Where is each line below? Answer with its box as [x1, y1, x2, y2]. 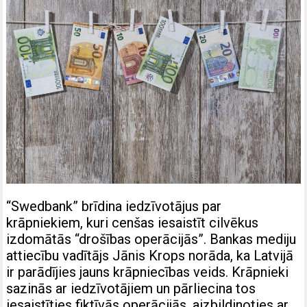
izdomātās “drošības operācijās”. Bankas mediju [6, 231, 297, 248]
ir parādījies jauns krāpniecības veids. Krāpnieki [6, 264, 289, 281]
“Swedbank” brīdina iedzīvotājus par [6, 198, 222, 215]
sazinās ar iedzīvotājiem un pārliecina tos [6, 280, 256, 297]
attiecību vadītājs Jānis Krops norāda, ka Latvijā [6, 247, 294, 265]
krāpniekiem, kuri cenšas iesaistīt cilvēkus [6, 214, 259, 232]
